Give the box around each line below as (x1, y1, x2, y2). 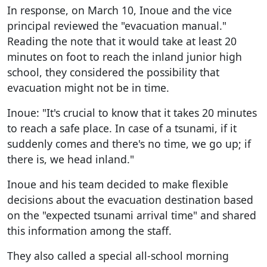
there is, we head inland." (7, 151, 134, 166)
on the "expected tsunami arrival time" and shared (7, 207, 256, 222)
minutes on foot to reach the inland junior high (7, 49, 242, 64)
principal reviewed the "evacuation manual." (7, 18, 226, 33)
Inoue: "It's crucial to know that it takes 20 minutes (7, 105, 257, 120)
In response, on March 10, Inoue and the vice (7, 2, 232, 17)
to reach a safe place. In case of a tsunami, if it (7, 120, 237, 135)
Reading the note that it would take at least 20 (7, 33, 237, 48)
